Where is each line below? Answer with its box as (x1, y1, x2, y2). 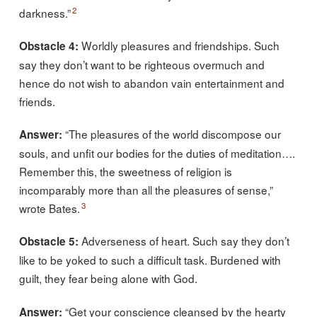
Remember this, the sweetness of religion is (18, 163, 232, 180)
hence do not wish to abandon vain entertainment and (18, 74, 284, 91)
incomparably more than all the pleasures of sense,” (18, 182, 273, 198)
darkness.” (18, 4, 71, 21)
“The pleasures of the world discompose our (62, 126, 281, 142)
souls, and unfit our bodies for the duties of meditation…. (18, 145, 295, 161)
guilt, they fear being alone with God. (18, 270, 197, 287)
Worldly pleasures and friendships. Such (78, 37, 279, 53)
